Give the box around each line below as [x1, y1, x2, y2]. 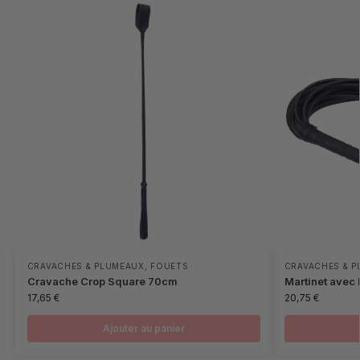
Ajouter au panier [102, 322, 185, 335]
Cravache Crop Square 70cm [27, 275, 178, 288]
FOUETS [150, 261, 189, 272]
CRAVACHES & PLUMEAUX [27, 261, 145, 272]
